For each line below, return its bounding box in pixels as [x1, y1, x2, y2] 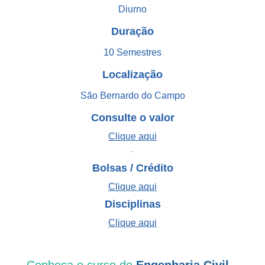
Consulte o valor [91, 111, 174, 124]
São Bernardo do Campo [80, 90, 185, 101]
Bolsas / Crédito [92, 161, 173, 174]
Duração [111, 25, 154, 37]
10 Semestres [104, 47, 161, 57]
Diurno [118, 4, 147, 14]
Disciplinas [104, 198, 161, 210]
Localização [102, 68, 163, 80]
